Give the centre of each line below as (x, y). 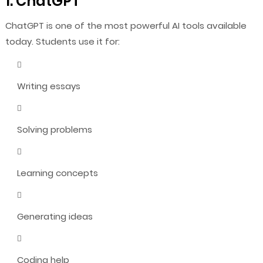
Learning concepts (57, 173)
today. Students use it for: (62, 41)
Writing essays (48, 86)
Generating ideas (55, 216)
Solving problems (54, 129)
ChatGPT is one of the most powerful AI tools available (126, 25)
